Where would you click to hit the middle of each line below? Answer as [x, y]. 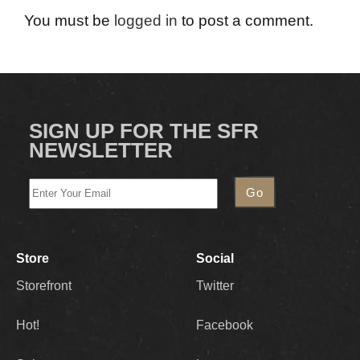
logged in [146, 20]
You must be [69, 20]
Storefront [44, 285]
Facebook [225, 325]
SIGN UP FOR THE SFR [144, 131]
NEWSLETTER [101, 150]
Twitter [215, 285]
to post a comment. [245, 20]
